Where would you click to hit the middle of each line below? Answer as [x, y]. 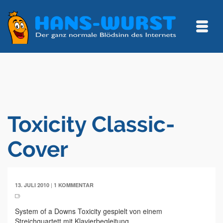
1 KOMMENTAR [74, 185]
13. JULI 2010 [32, 185]
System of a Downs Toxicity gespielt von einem [89, 211]
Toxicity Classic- [91, 124]
